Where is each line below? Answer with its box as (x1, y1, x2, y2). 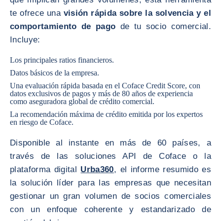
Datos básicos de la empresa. (10, 69, 99, 77)
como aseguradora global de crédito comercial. (10, 97, 154, 106)
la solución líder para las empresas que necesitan (10, 178, 211, 187)
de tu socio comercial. (120, 22, 211, 31)
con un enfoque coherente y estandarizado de (10, 205, 211, 214)
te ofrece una (10, 8, 64, 18)
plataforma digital (10, 165, 81, 174)
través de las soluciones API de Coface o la (10, 151, 211, 161)
